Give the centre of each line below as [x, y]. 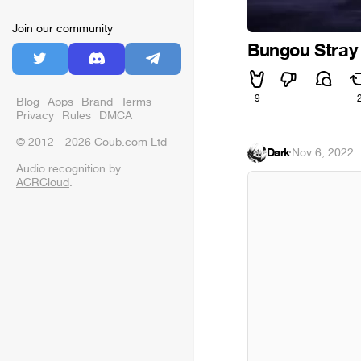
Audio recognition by [68, 169]
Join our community [62, 29]
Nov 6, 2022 [323, 152]
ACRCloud [43, 183]
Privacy [35, 116]
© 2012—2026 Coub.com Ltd [91, 142]
